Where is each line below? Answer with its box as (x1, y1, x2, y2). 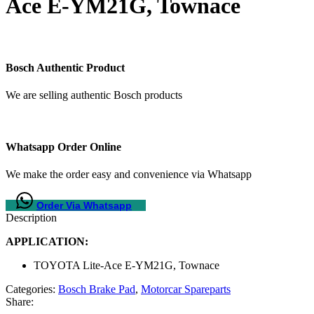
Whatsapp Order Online (6, 140, 121, 153)
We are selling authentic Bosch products (6, 89, 182, 102)
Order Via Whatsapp (36, 199, 132, 211)
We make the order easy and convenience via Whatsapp (6, 168, 252, 180)
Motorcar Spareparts (141, 282, 231, 295)
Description (6, 211, 57, 224)
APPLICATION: (6, 235, 88, 247)
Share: (6, 295, 34, 308)
